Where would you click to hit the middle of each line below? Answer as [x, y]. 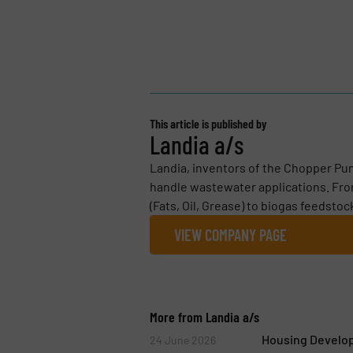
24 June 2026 [182, 340]
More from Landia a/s [204, 317]
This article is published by [208, 124]
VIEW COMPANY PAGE [230, 235]
